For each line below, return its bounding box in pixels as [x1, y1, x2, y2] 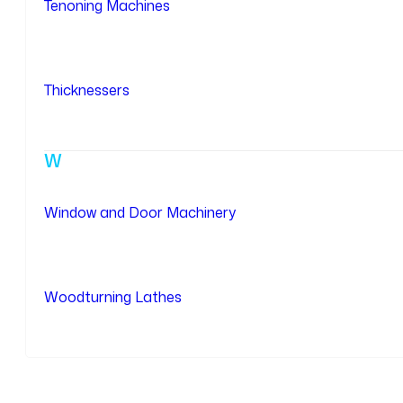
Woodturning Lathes [44, 287, 182, 308]
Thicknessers [44, 80, 130, 101]
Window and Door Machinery [44, 201, 236, 222]
